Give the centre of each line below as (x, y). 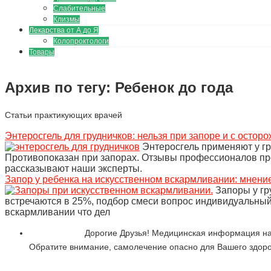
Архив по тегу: (60, 87)
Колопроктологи (81, 41)
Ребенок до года (174, 87)
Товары (42, 52)
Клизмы (67, 19)
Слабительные (79, 8)
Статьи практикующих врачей (64, 115)
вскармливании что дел (57, 212)
